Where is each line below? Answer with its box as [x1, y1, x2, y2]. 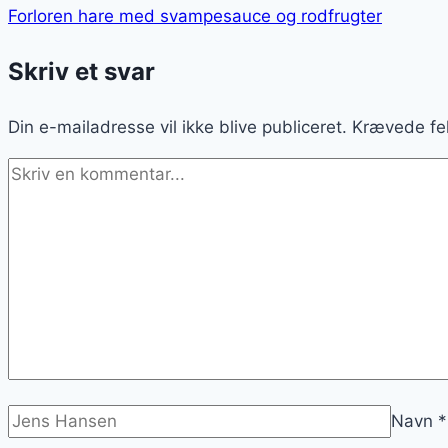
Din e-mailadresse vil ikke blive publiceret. [8, 116, 347, 137]
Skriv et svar [8, 56, 155, 86]
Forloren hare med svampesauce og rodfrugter [8, 5, 382, 26]
